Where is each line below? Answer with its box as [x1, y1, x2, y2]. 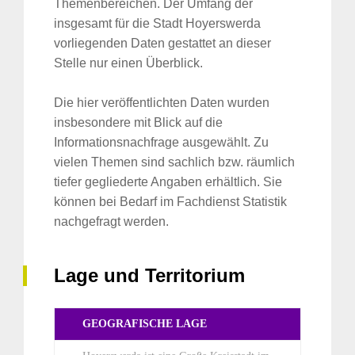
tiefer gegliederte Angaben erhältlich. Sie [54, 175, 282, 189]
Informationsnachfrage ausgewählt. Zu [54, 136, 269, 150]
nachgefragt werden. [54, 215, 169, 229]
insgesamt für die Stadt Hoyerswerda [54, 17, 261, 31]
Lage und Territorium [54, 265, 245, 287]
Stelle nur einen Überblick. [54, 56, 203, 71]
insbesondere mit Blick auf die [54, 116, 223, 130]
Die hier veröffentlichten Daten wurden [54, 96, 269, 110]
